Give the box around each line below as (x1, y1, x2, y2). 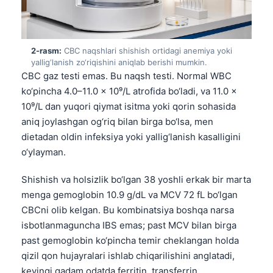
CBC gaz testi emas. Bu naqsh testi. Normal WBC (21, 69, 232, 82)
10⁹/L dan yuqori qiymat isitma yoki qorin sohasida (21, 100, 236, 112)
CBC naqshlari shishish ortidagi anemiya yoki (62, 45, 232, 55)
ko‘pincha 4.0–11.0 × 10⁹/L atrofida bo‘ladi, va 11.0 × (21, 85, 237, 97)
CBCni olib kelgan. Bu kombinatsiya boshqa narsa (21, 204, 234, 216)
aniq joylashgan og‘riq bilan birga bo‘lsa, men (21, 115, 213, 127)
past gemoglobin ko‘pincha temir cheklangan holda (21, 234, 239, 246)
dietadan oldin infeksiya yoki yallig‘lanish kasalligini (21, 130, 241, 143)
